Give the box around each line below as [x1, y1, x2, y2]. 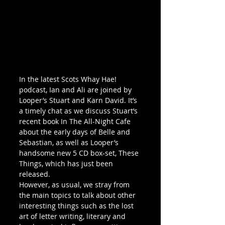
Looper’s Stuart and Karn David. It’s [19, 95, 139, 105]
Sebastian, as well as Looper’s [19, 137, 121, 147]
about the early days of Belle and [19, 127, 132, 137]
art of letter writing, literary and [19, 211, 128, 221]
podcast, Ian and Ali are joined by [19, 84, 134, 94]
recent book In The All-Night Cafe [19, 116, 133, 126]
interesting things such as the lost [19, 200, 136, 210]
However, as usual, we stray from [19, 179, 132, 189]
